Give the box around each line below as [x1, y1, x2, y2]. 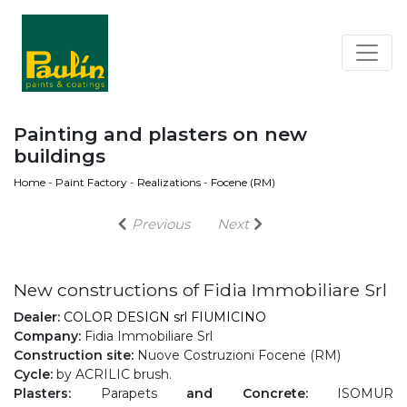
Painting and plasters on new [14, 123, 307, 145]
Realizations [137, 175, 201, 189]
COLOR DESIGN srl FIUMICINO [64, 309, 266, 325]
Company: [14, 328, 81, 344]
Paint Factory [55, 175, 127, 189]
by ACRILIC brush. [53, 366, 172, 382]
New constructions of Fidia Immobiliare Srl [14, 279, 387, 301]
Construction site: [14, 347, 134, 363]
